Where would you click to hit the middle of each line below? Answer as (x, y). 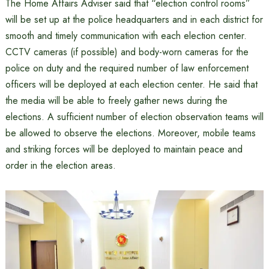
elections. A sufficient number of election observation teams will (134, 116)
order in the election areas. (60, 165)
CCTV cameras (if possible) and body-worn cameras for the (127, 52)
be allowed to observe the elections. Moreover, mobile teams (130, 133)
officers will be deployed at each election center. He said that (131, 84)
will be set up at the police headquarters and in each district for (134, 19)
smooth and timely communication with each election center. (126, 35)
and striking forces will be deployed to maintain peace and (124, 149)
